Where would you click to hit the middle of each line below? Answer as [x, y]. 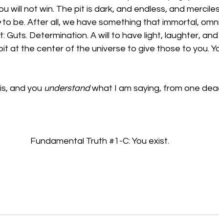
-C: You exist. [144, 141]
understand [67, 88]
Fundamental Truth [70, 141]
